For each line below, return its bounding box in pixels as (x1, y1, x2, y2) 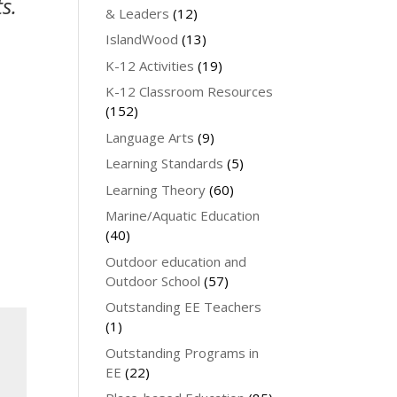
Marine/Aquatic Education (105, 206, 261, 224)
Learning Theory (105, 180, 206, 198)
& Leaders (105, 4, 170, 22)
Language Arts (105, 128, 195, 146)
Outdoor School (105, 271, 201, 290)
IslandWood (105, 30, 179, 48)
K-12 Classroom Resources (105, 82, 274, 100)
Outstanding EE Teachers (105, 298, 262, 315)
